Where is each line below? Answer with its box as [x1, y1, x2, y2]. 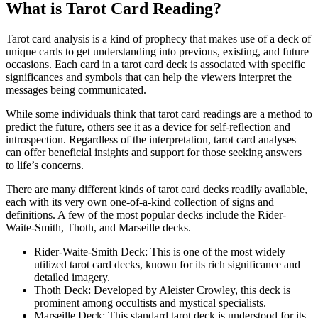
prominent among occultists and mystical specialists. [34, 297, 266, 309]
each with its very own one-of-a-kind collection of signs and [6, 196, 274, 209]
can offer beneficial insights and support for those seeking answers [6, 146, 302, 159]
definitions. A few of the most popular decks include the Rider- [6, 209, 286, 221]
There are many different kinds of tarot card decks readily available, [6, 183, 307, 196]
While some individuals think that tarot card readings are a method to [6, 108, 312, 121]
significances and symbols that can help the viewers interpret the [6, 71, 292, 84]
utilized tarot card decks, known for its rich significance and [34, 258, 300, 271]
